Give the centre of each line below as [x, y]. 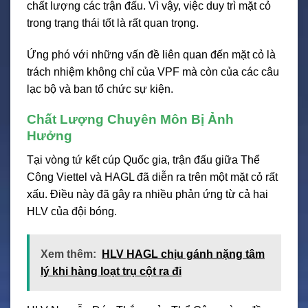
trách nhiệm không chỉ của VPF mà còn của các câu [153, 71]
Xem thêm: [68, 254]
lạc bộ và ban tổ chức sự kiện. [100, 89]
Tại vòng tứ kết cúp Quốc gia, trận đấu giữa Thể [143, 160]
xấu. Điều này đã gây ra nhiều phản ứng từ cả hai [147, 195]
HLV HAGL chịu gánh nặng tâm [183, 254]
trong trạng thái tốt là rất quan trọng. [113, 23]
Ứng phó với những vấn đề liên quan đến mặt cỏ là [151, 54]
